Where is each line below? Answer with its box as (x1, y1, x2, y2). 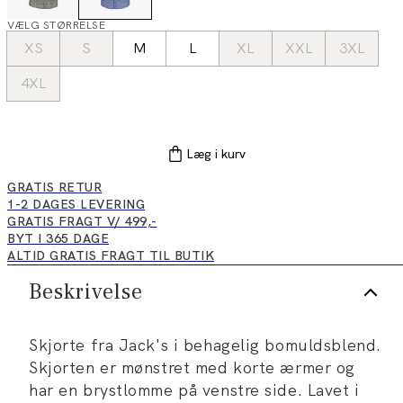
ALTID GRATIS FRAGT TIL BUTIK (7, 247, 214, 264)
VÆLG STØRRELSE (7, 18, 105, 32)
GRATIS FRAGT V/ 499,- (7, 213, 157, 229)
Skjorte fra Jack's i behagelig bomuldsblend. (29, 335, 381, 355)
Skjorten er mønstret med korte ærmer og (29, 357, 355, 378)
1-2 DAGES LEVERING (7, 196, 145, 212)
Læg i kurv (186, 146, 246, 162)
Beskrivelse (29, 278, 143, 306)
